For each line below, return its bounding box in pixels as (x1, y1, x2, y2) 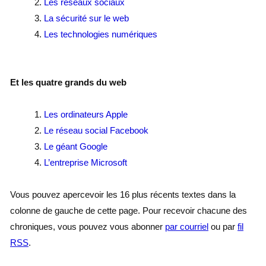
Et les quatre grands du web (10, 77, 126, 88)
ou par (208, 221, 237, 232)
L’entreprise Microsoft (44, 157, 127, 168)
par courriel (165, 221, 208, 232)
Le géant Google (44, 141, 107, 152)
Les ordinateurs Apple (44, 109, 128, 120)
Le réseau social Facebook (44, 125, 148, 136)
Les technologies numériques (44, 29, 157, 40)
